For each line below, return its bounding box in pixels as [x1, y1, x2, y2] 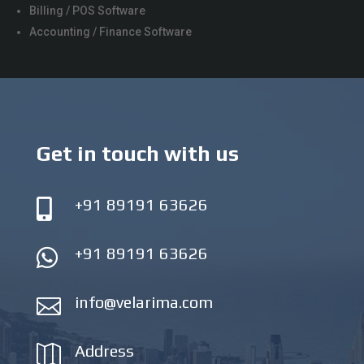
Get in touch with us [36, 141, 239, 166]
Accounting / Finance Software [29, 24, 193, 38]
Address [74, 340, 134, 360]
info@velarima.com [74, 292, 213, 311]
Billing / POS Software [29, 3, 146, 17]
